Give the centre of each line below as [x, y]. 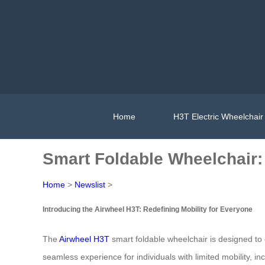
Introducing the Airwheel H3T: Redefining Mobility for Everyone [148, 209]
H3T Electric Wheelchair [218, 116]
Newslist [90, 185]
